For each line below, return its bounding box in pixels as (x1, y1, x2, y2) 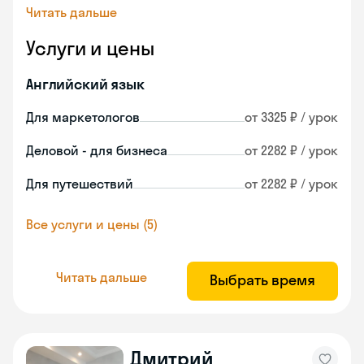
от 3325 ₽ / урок (245, 109, 338, 125)
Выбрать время (210, 271, 315, 289)
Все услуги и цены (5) (26, 216, 158, 232)
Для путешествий (26, 175, 133, 192)
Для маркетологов (26, 109, 140, 125)
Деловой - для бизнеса (26, 142, 167, 158)
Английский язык (26, 75, 145, 93)
